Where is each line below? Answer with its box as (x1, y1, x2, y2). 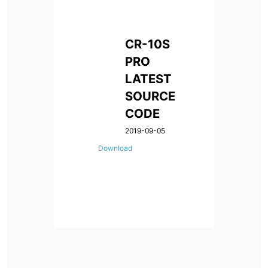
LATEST (125, 71, 172, 86)
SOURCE (125, 88, 176, 103)
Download (98, 143, 132, 153)
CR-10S (125, 36, 170, 51)
